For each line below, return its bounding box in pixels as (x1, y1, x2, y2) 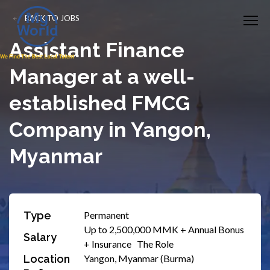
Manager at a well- (9, 64, 195, 89)
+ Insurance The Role (84, 238, 174, 250)
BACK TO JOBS (25, 13, 80, 23)
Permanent (84, 209, 129, 221)
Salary (24, 230, 57, 243)
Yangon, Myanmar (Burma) (84, 253, 194, 264)
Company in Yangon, (9, 118, 211, 142)
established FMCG (9, 91, 190, 115)
